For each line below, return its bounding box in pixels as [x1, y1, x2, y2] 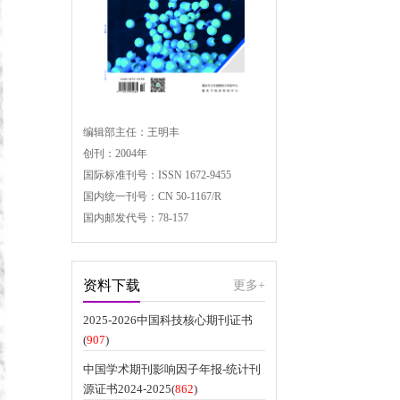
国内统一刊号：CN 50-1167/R [83, 190, 221, 203]
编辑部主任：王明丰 [83, 126, 179, 138]
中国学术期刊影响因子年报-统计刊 [83, 362, 261, 376]
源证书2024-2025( [83, 382, 175, 396]
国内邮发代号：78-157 [83, 212, 188, 224]
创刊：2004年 [83, 147, 147, 160]
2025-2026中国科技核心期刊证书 [83, 313, 253, 327]
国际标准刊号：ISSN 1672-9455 [83, 169, 231, 181]
